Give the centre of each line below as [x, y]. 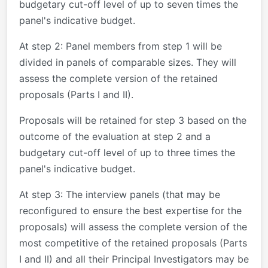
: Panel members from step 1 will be [141, 46]
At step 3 [40, 194]
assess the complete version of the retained [118, 78]
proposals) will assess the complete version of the [133, 226]
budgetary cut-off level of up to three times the [127, 152]
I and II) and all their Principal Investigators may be [134, 259]
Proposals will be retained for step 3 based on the [133, 120]
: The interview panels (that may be [140, 194]
